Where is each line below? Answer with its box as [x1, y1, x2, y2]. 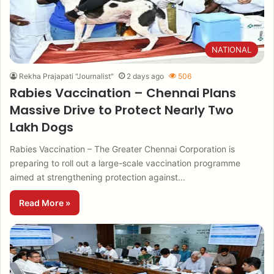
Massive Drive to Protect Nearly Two [10, 102, 234, 119]
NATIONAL [212, 45, 251, 54]
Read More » [19, 198, 70, 208]
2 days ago [127, 72, 164, 81]
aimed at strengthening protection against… [10, 172, 185, 182]
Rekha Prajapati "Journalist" [19, 72, 114, 81]
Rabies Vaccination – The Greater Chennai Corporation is [10, 144, 235, 154]
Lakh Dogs [10, 119, 73, 136]
